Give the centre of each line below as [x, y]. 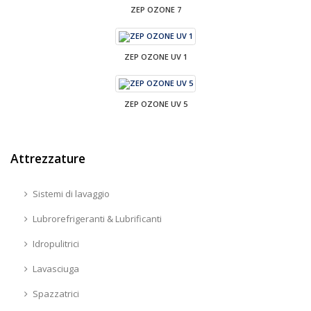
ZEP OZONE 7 [155, 10]
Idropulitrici [56, 244]
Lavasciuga [56, 269]
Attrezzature [48, 159]
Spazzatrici [56, 294]
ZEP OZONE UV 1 [155, 57]
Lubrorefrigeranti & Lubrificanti [97, 219]
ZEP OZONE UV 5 [155, 104]
